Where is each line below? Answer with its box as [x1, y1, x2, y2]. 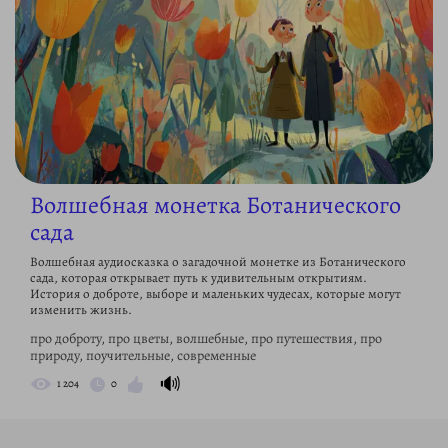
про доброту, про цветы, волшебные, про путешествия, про [30, 328, 382, 348]
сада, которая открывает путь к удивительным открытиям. [30, 268, 367, 286]
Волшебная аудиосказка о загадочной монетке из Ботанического [30, 252, 406, 270]
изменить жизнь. [30, 300, 132, 318]
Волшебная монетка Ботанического [30, 188, 401, 221]
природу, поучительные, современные [30, 345, 256, 365]
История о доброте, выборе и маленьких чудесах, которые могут [30, 284, 401, 302]
